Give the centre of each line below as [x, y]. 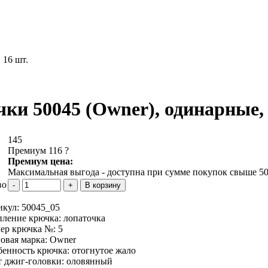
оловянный [89, 261]
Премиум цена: [40, 161]
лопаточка [84, 218]
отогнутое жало [104, 250]
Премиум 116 [36, 150]
